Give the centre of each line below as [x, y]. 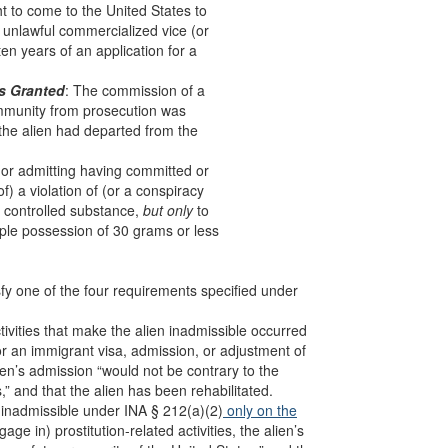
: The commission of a [135, 90]
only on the [260, 410]
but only [168, 210]
